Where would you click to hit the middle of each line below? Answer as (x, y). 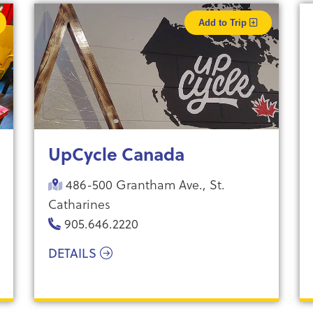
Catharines (79, 204)
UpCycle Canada (116, 154)
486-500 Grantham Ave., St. (143, 184)
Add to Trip (224, 23)
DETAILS (74, 253)
